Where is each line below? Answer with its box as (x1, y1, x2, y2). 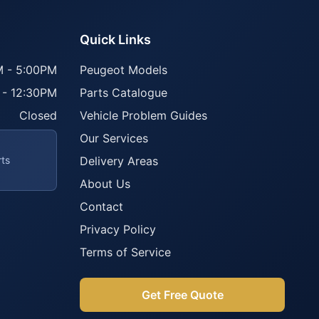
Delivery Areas (80, 154, 158, 168)
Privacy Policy (80, 222, 156, 236)
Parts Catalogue (80, 85, 167, 100)
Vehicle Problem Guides (80, 108, 207, 122)
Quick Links (80, 32, 151, 47)
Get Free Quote (141, 288, 224, 302)
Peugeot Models (80, 63, 167, 77)
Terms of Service (80, 245, 171, 259)
